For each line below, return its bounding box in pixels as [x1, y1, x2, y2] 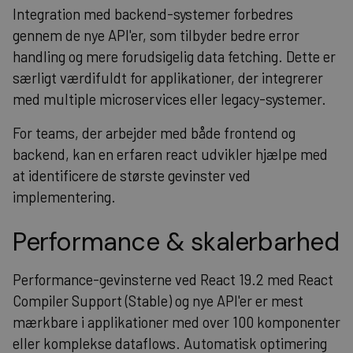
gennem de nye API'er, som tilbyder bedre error [13, 26, 299, 44]
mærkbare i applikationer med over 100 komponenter [13, 313, 340, 331]
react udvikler [165, 145, 252, 163]
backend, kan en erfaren [13, 145, 165, 163]
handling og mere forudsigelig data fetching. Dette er [13, 47, 336, 65]
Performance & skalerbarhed [13, 225, 340, 258]
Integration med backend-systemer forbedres [13, 5, 293, 23]
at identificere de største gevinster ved [13, 166, 251, 184]
